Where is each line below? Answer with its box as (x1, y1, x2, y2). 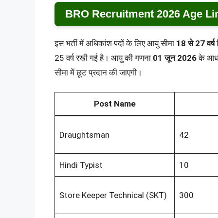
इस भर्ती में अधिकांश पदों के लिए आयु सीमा (54, 38, 176, 48)
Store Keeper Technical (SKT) (59, 190, 167, 200)
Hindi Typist (59, 160, 103, 170)
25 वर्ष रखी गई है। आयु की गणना (54, 53, 153, 63)
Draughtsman (59, 130, 109, 140)
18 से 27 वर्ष (176, 38, 215, 48)
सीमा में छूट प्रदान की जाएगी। (54, 67, 142, 77)
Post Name (93, 99, 136, 109)
